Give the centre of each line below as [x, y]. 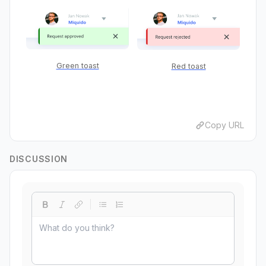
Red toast [189, 66]
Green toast [77, 66]
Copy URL [224, 125]
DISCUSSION [39, 159]
